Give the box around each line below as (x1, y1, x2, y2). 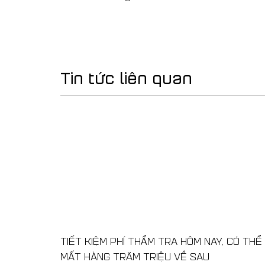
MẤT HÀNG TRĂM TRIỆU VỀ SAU (60, 250, 210, 263)
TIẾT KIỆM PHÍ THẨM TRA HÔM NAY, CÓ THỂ (60, 234, 263, 248)
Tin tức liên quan (60, 66, 192, 88)
